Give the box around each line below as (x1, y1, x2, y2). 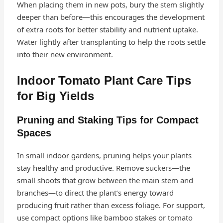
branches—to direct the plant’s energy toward (16, 188, 174, 198)
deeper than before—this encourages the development (16, 12, 205, 22)
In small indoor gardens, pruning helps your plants (16, 150, 192, 161)
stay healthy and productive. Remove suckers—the (16, 163, 190, 173)
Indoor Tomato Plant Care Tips (16, 74, 191, 88)
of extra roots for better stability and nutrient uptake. (16, 24, 198, 35)
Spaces (16, 127, 51, 139)
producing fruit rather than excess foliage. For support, (16, 200, 205, 211)
